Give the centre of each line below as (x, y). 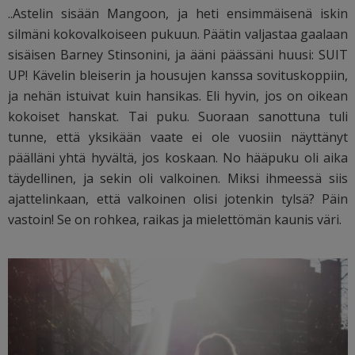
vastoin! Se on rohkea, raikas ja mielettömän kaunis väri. (175, 219)
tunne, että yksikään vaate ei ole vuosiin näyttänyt (178, 137)
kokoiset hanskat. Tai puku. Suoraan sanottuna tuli (178, 116)
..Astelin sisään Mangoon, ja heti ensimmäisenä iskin (178, 13)
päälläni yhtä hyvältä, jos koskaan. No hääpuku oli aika (178, 157)
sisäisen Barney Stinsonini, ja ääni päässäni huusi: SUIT (178, 54)
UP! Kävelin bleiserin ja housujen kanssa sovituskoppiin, (178, 75)
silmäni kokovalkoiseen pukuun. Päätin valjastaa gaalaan (178, 34)
